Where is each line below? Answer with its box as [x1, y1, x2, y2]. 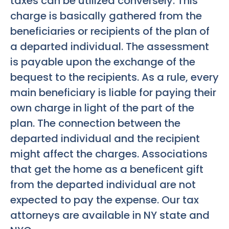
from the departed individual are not [10, 177, 196, 192]
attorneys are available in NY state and [10, 208, 210, 222]
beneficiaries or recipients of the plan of [10, 24, 210, 38]
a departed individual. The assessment [10, 39, 209, 54]
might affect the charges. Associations [10, 146, 208, 161]
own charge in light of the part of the [10, 100, 194, 115]
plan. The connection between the [10, 116, 180, 130]
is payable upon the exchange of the [10, 54, 195, 69]
